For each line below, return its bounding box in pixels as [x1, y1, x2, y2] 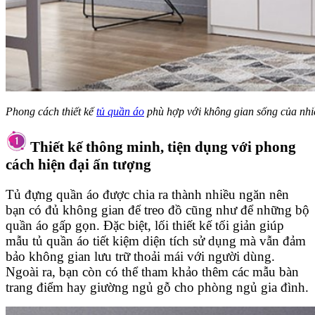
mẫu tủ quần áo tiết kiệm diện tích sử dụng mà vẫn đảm [6, 233, 306, 249]
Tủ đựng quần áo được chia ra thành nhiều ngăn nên [6, 187, 289, 202]
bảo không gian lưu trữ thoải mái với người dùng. [6, 249, 275, 264]
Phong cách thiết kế [6, 105, 96, 117]
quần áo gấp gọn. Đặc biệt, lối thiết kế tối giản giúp [6, 218, 284, 233]
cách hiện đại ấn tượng [6, 156, 151, 174]
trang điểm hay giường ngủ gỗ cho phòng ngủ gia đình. [6, 280, 309, 295]
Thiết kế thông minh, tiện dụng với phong [27, 139, 296, 156]
